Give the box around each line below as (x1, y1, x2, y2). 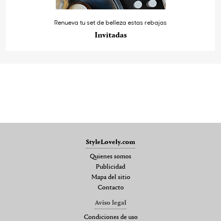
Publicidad (96, 164, 125, 171)
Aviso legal (95, 200, 126, 207)
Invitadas (94, 32, 127, 40)
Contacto (97, 184, 124, 192)
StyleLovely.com (86, 139, 135, 147)
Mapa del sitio (91, 174, 130, 182)
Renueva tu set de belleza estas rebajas (54, 18, 167, 27)
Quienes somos (90, 153, 131, 161)
